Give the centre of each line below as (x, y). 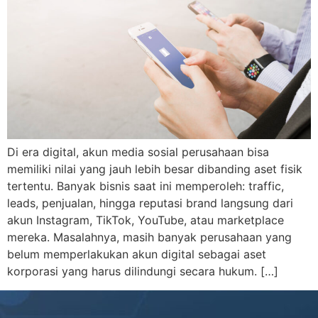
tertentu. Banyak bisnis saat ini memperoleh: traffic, (146, 186)
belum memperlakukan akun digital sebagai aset (137, 254)
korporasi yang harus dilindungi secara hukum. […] (143, 272)
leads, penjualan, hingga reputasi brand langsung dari (150, 203)
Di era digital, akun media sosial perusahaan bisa (138, 152)
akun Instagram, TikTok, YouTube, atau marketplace (146, 220)
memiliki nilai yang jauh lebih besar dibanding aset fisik (155, 169)
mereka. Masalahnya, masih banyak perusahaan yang (149, 237)
